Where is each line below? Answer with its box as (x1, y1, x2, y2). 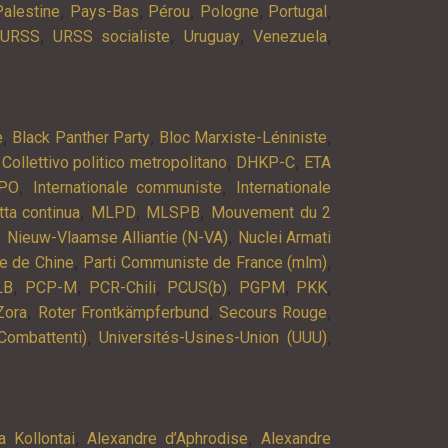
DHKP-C (235, 152, 295, 172)
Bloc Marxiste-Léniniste (158, 127, 328, 147)
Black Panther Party (12, 127, 150, 147)
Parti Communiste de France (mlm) (83, 252, 327, 272)
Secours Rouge (218, 302, 328, 322)
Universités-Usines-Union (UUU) (99, 327, 328, 347)
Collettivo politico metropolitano (2, 152, 227, 172)
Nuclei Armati (237, 227, 332, 247)
